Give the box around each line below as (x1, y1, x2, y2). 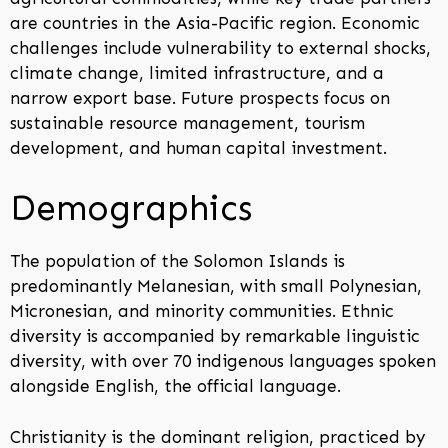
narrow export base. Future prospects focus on (10, 87, 390, 108)
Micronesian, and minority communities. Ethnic (10, 301, 394, 322)
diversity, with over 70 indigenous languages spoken (10, 351, 436, 372)
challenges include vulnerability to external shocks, (10, 37, 431, 58)
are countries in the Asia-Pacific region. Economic (10, 12, 420, 33)
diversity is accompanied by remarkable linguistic (10, 326, 420, 347)
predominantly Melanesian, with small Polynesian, (10, 276, 422, 297)
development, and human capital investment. (10, 137, 387, 158)
